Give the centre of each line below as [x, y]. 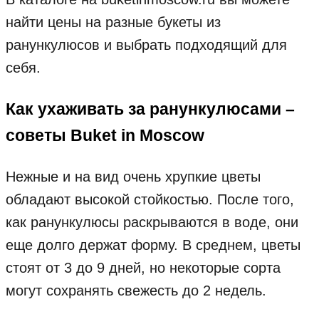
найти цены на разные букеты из [113, 22]
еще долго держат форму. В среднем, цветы [153, 245]
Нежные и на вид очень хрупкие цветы [133, 177]
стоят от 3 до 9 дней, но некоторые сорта [143, 268]
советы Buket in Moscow [105, 135]
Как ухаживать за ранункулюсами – [150, 109]
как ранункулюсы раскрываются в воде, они [152, 223]
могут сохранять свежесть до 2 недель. [136, 291]
